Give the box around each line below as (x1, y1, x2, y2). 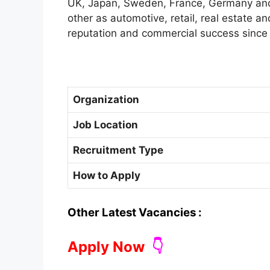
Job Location (73, 119, 138, 131)
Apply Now (67, 238, 145, 256)
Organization (73, 93, 139, 106)
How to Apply (73, 169, 140, 182)
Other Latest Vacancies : (67, 205, 202, 219)
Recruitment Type (73, 144, 163, 157)
